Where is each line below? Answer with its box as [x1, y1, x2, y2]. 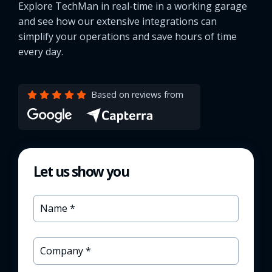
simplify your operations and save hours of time [18, 30, 237, 44]
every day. [18, 45, 63, 59]
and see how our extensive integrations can [18, 15, 217, 29]
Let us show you [33, 162, 129, 182]
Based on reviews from [90, 89, 183, 101]
